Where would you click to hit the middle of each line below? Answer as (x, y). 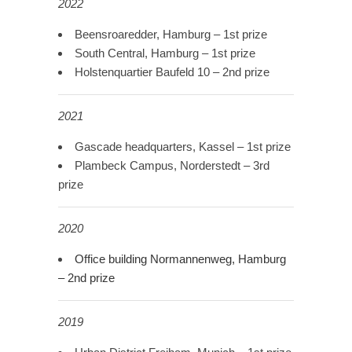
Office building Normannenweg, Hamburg (180, 259)
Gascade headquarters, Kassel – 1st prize (183, 147)
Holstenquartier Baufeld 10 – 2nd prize (172, 72)
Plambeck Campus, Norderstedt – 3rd (172, 166)
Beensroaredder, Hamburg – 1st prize (171, 35)
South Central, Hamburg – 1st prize (165, 53)
